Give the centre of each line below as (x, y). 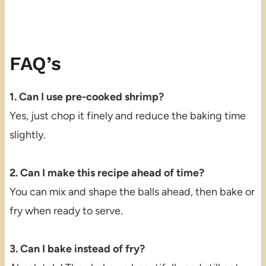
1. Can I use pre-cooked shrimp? (86, 97)
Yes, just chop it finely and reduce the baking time (127, 116)
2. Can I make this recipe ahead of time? (107, 173)
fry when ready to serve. (66, 211)
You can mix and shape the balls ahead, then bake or (132, 192)
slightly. (27, 135)
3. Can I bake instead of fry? (77, 249)
